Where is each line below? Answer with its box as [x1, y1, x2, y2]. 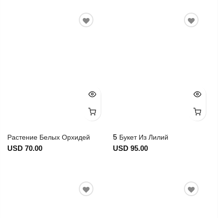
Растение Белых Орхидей [7, 132, 90, 143]
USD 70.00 [7, 144, 42, 153]
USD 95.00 [112, 144, 148, 153]
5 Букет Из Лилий [112, 132, 168, 143]
